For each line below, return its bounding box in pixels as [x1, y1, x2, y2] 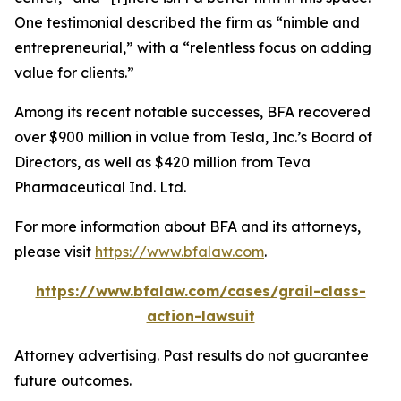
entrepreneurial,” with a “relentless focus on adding [14, 38, 371, 56]
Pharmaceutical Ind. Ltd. [14, 178, 186, 196]
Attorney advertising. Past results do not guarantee [14, 346, 369, 364]
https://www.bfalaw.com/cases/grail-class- [35, 282, 366, 300]
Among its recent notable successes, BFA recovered [14, 103, 371, 121]
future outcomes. [14, 371, 132, 389]
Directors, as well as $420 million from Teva [14, 153, 311, 171]
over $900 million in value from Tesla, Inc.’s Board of [14, 128, 372, 146]
